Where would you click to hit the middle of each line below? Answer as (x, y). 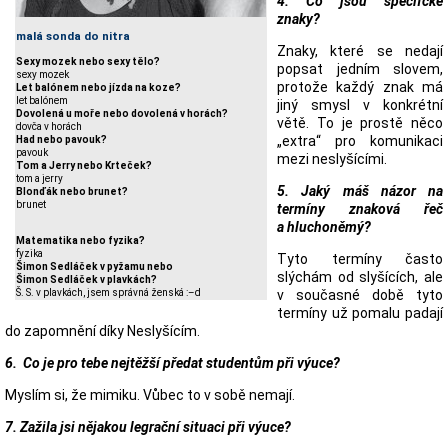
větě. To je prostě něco (360, 123)
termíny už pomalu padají (360, 313)
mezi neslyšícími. (332, 159)
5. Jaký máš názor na (360, 191)
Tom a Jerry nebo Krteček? (84, 166)
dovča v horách (49, 127)
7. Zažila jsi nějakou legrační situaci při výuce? (148, 427)
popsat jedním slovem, (360, 69)
